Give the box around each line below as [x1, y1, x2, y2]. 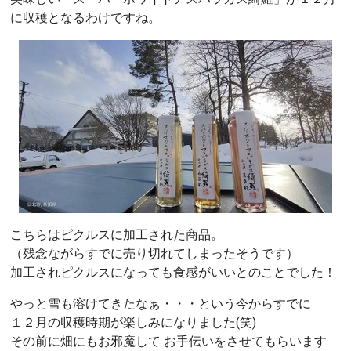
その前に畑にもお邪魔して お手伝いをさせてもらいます [10, 333, 327, 349]
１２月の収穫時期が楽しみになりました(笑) [10, 314, 256, 330]
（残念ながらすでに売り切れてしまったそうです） [10, 245, 299, 261]
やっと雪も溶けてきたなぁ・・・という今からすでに [10, 295, 311, 311]
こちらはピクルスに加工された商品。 [10, 226, 223, 242]
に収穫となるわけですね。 [10, 9, 161, 25]
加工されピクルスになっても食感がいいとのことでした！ [10, 264, 336, 280]
